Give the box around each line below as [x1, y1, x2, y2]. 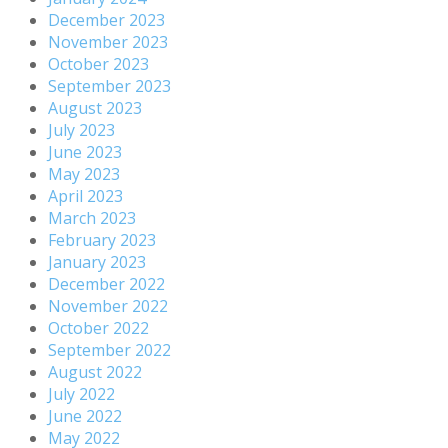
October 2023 [48, 52, 149, 75]
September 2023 [48, 74, 171, 97]
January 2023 [48, 250, 146, 273]
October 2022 [48, 316, 149, 339]
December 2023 [48, 8, 165, 31]
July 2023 [48, 118, 115, 141]
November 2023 [48, 30, 168, 53]
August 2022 [48, 360, 142, 383]
